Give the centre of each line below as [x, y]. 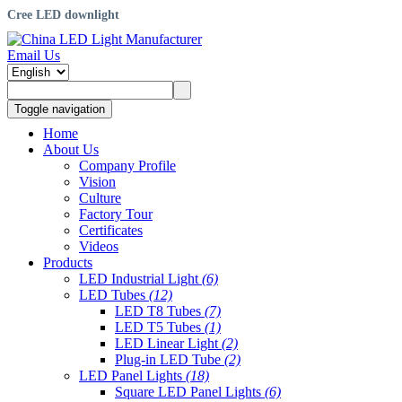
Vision [97, 182]
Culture [100, 198]
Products [68, 263]
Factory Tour [116, 214]
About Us [71, 150]
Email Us [34, 55]
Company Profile [127, 166]
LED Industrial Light [140, 279]
